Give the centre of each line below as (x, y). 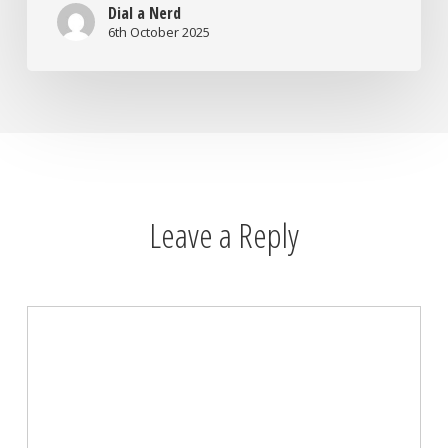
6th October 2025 (158, 32)
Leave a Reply (223, 234)
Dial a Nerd (144, 13)
